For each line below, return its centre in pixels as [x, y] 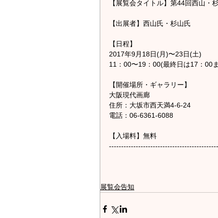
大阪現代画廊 [129, 95]
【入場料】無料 [133, 136]
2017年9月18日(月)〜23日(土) [155, 54]
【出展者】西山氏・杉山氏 [150, 24]
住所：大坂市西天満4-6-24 [150, 105]
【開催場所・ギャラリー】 [150, 85]
